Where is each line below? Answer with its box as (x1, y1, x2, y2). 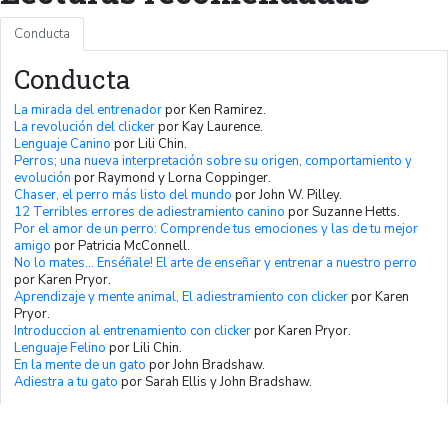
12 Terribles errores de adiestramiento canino (14, 202, 285, 221)
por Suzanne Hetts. (285, 202, 400, 221)
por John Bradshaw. (146, 355, 265, 374)
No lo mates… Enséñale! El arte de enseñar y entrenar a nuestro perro (14, 253, 417, 272)
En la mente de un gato (14, 355, 146, 374)
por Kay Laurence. (155, 117, 263, 136)
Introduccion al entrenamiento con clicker (14, 321, 251, 340)
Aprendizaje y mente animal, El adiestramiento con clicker (14, 287, 348, 306)
